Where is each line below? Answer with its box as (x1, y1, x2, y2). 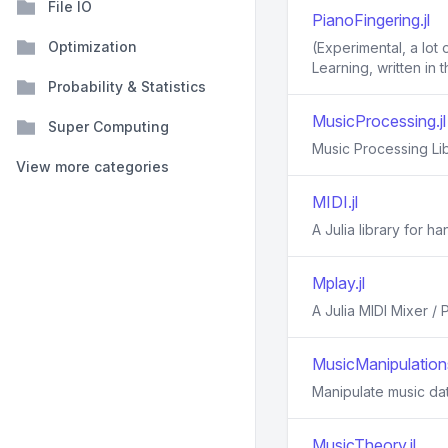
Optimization (48, 38, 137, 55)
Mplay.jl (312, 273, 365, 294)
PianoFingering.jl (312, 10, 430, 31)
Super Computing (48, 118, 169, 135)
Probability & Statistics (48, 78, 206, 95)
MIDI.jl (312, 192, 358, 213)
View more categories (16, 158, 169, 175)
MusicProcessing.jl (312, 111, 446, 132)
